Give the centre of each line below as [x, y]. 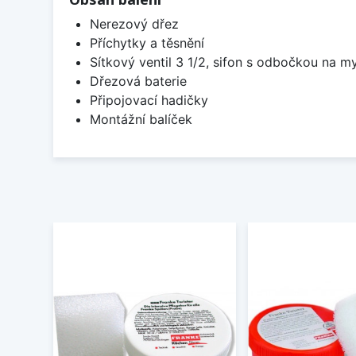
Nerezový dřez [134, 24]
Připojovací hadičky [149, 101]
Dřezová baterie [138, 81]
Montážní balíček [141, 120]
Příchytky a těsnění [147, 43]
